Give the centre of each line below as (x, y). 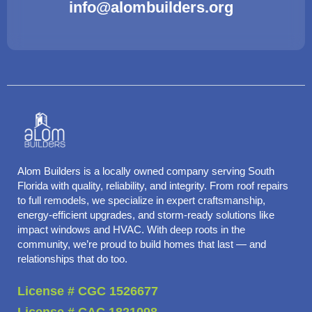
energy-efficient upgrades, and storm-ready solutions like (146, 216)
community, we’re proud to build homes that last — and (141, 245)
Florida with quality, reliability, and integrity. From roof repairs (153, 186)
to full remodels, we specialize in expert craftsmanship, (141, 201)
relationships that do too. (72, 259)
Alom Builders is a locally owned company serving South (146, 172)
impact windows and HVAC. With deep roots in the (131, 230)
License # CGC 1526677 (87, 291)
